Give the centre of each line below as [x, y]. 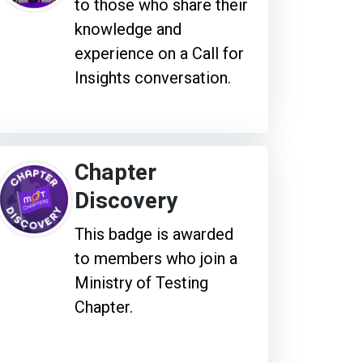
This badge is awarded [154, 234]
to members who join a [156, 258]
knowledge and [128, 29]
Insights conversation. [152, 77]
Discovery [126, 201]
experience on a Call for [159, 53]
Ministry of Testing [141, 282]
